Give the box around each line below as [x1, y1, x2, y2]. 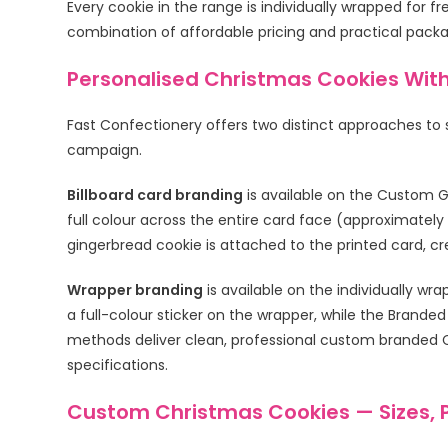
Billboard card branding [67, 184, 244, 205]
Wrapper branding [67, 279, 204, 300]
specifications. [67, 354, 169, 375]
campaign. [67, 139, 143, 160]
